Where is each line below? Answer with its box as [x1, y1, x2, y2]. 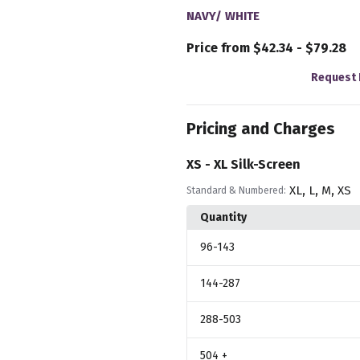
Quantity [199, 210, 247, 224]
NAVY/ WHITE [186, 8, 260, 23]
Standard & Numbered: [186, 184, 286, 196]
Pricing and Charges [186, 118, 335, 138]
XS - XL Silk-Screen [186, 156, 301, 172]
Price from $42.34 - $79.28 [186, 39, 346, 55]
